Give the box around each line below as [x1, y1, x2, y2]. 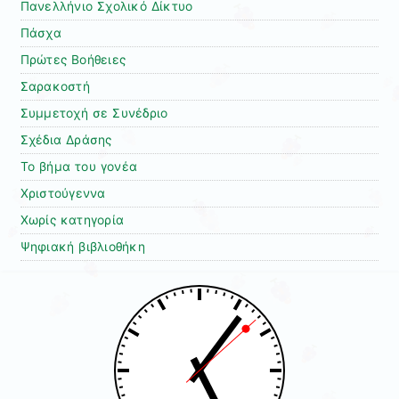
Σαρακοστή [20, 79, 90, 94]
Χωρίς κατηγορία [20, 213, 125, 228]
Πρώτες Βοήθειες [20, 53, 126, 68]
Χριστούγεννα [20, 186, 106, 201]
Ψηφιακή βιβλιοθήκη [20, 240, 145, 255]
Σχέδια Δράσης [20, 133, 112, 148]
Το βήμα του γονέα [20, 159, 138, 175]
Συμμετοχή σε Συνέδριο [20, 106, 168, 121]
